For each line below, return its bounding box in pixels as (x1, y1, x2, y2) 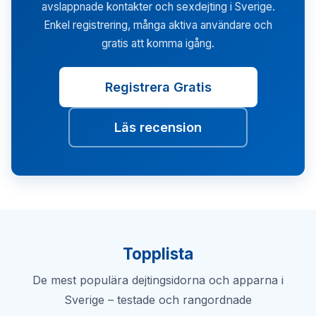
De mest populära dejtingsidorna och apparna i (32, 273, 284, 288)
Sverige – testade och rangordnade (64, 293, 252, 308)
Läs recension (114, 119, 202, 135)
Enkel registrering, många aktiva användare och (44, 18, 272, 32)
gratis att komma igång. (102, 36, 214, 50)
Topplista (123, 243, 193, 263)
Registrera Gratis (104, 78, 212, 95)
